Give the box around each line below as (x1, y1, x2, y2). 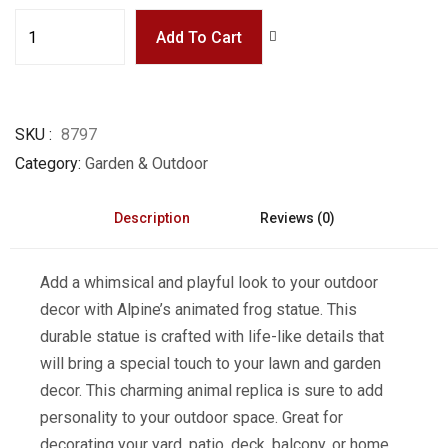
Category (15, 154, 78, 173)
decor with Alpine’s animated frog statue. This (40, 300, 357, 319)
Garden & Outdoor (85, 154, 208, 173)
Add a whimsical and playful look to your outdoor (40, 273, 378, 292)
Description (113, 210, 190, 226)
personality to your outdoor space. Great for (40, 408, 343, 427)
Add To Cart (156, 28, 242, 47)
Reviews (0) (259, 210, 335, 226)
